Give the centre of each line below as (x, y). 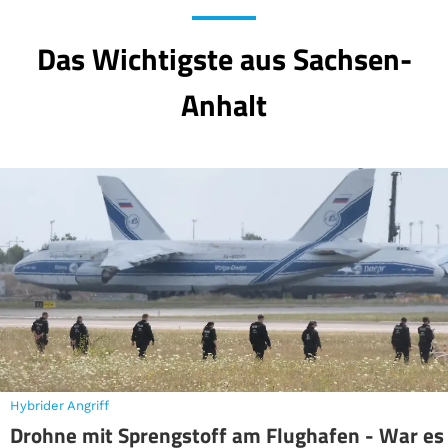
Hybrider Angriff (59, 405)
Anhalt (224, 105)
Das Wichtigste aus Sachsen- (224, 59)
